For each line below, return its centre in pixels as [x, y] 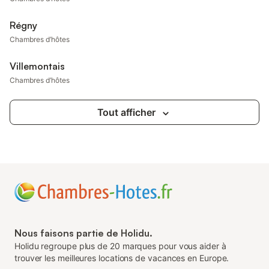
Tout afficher [126, 112]
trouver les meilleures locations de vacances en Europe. [122, 258]
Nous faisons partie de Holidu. [83, 233]
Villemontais [37, 66]
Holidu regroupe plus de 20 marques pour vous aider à [120, 246]
